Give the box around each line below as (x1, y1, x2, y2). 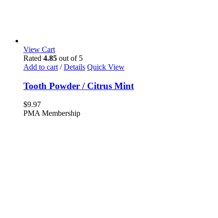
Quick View (87, 63, 125, 71)
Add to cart (23, 63, 58, 71)
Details (64, 63, 85, 71)
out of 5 (57, 54, 83, 62)
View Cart (23, 45, 55, 54)
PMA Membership (23, 109, 80, 118)
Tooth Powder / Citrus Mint (23, 80, 134, 91)
